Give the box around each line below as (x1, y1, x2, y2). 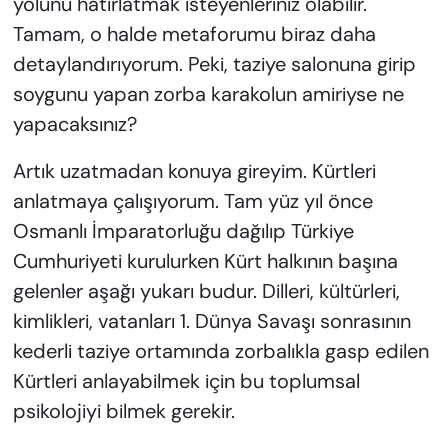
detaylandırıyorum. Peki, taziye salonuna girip (12, 51, 416, 78)
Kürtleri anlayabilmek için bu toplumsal (12, 368, 360, 395)
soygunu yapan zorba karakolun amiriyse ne (12, 81, 404, 108)
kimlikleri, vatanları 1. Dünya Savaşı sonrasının (12, 308, 411, 335)
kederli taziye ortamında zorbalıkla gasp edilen (12, 338, 429, 365)
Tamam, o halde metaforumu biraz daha (12, 21, 376, 48)
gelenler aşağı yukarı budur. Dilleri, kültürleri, (12, 278, 400, 305)
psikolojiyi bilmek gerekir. (12, 398, 235, 425)
